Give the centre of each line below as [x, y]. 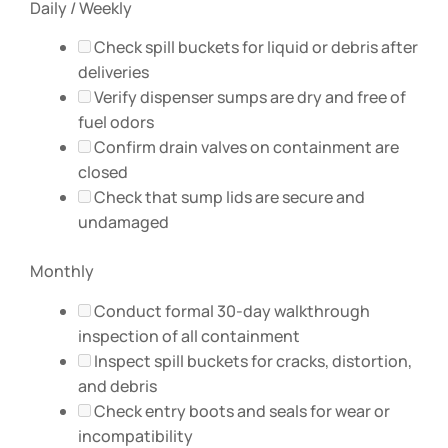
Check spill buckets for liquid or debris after [254, 47]
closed [103, 172]
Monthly [62, 271]
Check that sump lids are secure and [228, 197]
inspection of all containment [189, 336]
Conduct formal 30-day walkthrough [230, 311]
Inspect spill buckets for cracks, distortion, [251, 361]
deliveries [113, 72]
